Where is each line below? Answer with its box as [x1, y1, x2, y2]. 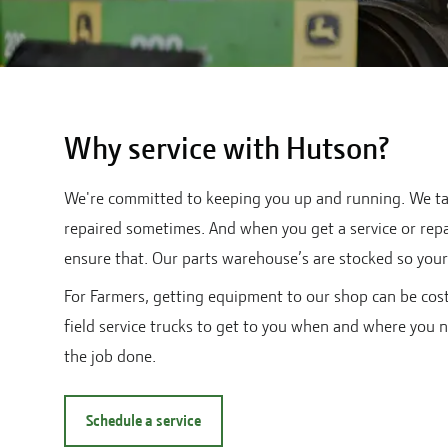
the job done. [64, 346, 156, 366]
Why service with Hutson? [64, 130, 389, 167]
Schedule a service [86, 412, 201, 430]
